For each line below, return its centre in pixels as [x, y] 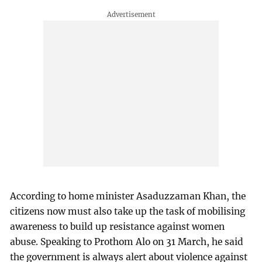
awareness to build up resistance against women [118, 227]
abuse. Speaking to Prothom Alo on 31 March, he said [127, 242]
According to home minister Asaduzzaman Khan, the [128, 196]
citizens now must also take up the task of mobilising [128, 212]
